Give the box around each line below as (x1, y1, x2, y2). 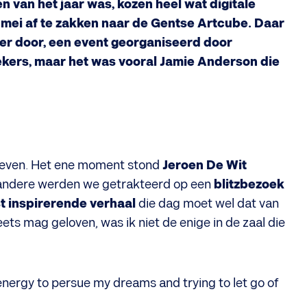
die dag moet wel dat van (138, 197, 279, 211)
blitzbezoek (214, 177, 284, 192)
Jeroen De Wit (162, 158, 247, 173)
